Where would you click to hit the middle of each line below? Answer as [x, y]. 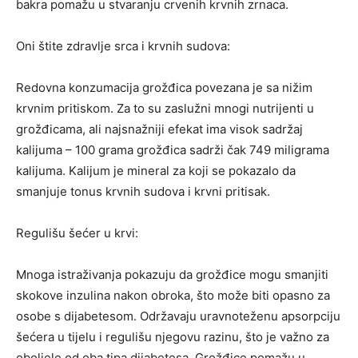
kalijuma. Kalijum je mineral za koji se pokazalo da [156, 171]
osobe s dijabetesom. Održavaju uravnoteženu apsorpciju [178, 316]
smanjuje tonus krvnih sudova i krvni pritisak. [143, 192]
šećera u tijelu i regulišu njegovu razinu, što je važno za [173, 337]
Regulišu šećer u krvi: [77, 233]
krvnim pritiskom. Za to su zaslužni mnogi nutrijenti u [165, 109]
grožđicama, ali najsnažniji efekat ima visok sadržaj [159, 129]
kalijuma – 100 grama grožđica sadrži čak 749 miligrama [173, 150]
